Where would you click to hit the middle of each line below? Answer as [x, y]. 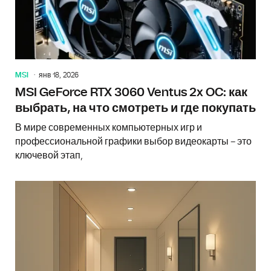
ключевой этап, [49, 155]
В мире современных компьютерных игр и [109, 127]
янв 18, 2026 [59, 75]
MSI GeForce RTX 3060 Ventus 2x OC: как [131, 92]
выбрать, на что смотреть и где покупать [135, 108]
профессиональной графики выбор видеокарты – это [133, 141]
